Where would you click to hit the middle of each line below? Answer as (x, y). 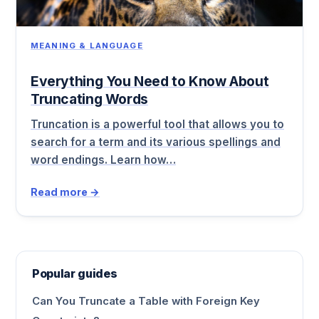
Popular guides (75, 273)
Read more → (65, 192)
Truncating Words (89, 99)
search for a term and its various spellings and (156, 142)
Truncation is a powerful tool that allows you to (157, 125)
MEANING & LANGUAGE (87, 45)
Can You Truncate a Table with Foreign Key (146, 302)
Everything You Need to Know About (150, 82)
